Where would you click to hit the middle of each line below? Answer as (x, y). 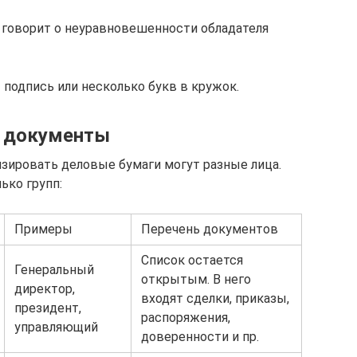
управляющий (56, 327)
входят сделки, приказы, (215, 298)
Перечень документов (210, 229)
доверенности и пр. (200, 337)
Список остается (192, 260)
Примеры (43, 229)
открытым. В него (196, 279)
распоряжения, (186, 318)
